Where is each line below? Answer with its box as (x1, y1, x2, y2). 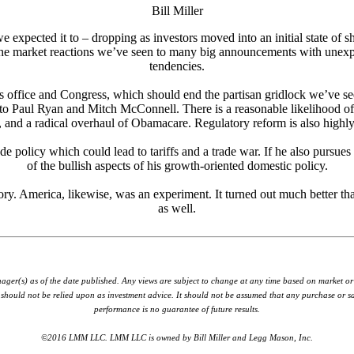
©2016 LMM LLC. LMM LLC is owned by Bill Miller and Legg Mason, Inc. (41, 333, 313, 343)
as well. (158, 201, 196, 216)
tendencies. (149, 59, 205, 73)
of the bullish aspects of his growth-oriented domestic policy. (26, 159, 328, 173)
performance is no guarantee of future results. (94, 304, 260, 314)
